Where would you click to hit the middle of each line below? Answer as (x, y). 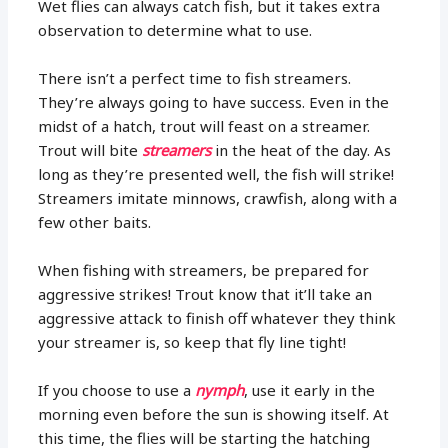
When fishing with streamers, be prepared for (204, 269)
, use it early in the (310, 389)
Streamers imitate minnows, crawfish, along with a (218, 197)
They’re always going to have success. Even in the (214, 101)
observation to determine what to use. (175, 29)
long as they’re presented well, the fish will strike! (216, 173)
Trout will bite (90, 149)
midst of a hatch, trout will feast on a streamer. (204, 125)
